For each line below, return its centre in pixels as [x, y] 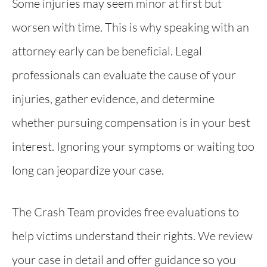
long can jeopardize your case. [88, 170]
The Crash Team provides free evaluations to [125, 212]
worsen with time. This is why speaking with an [131, 27]
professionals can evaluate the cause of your [124, 75]
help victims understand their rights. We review [132, 236]
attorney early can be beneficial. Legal [107, 51]
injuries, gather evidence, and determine [113, 99]
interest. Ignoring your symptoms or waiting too [133, 146]
